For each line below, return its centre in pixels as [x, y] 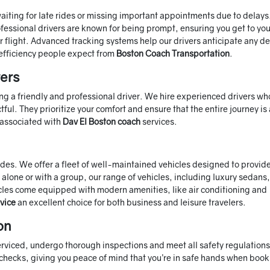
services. [159, 122]
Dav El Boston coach [102, 122]
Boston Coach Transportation [173, 54]
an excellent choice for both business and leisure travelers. [131, 202]
